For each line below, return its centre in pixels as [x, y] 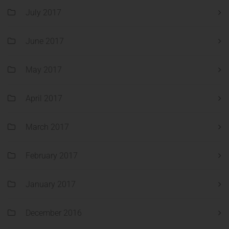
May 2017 [44, 70]
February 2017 [52, 156]
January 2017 [51, 185]
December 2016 [54, 213]
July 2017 [43, 13]
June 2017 [45, 41]
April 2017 [44, 99]
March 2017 [47, 127]
